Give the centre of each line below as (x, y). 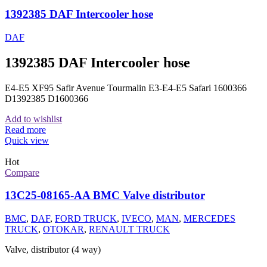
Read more (25, 129)
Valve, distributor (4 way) (53, 250)
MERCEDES (209, 219)
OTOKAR (63, 229)
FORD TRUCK (86, 219)
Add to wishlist (33, 119)
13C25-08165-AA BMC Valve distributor (105, 195)
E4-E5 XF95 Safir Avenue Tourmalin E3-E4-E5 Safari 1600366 (126, 88)
